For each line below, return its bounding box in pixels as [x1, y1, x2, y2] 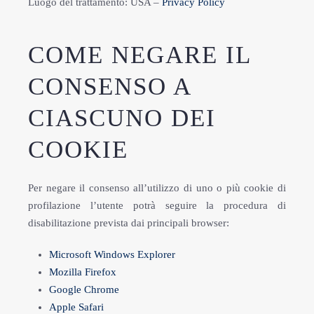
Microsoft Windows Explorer [49, 249, 175, 260]
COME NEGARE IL [28, 41, 251, 69]
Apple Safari [49, 301, 104, 313]
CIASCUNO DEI [28, 104, 216, 132]
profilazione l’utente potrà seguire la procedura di [28, 200, 286, 211]
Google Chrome [49, 284, 119, 295]
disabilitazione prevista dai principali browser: [28, 217, 229, 228]
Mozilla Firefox [49, 266, 116, 278]
